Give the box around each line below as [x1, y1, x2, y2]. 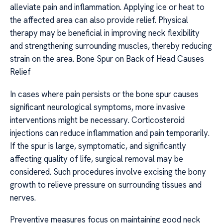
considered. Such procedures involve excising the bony [10, 166, 206, 177]
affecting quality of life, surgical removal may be [10, 153, 183, 164]
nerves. [10, 192, 36, 203]
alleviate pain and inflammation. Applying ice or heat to [10, 1, 205, 13]
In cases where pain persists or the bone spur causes [10, 88, 199, 100]
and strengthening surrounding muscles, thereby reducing [10, 40, 212, 52]
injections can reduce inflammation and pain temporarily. [10, 127, 210, 138]
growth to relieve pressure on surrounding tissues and [10, 179, 202, 190]
